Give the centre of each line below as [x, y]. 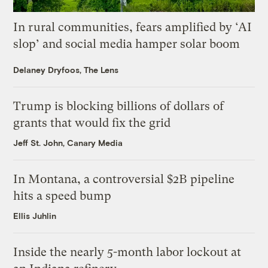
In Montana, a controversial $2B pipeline [124, 179]
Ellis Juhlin [35, 215]
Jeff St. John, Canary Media [68, 142]
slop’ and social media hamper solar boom [127, 44]
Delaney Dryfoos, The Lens [66, 69]
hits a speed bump [63, 196]
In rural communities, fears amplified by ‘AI [133, 27]
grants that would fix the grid [92, 123]
